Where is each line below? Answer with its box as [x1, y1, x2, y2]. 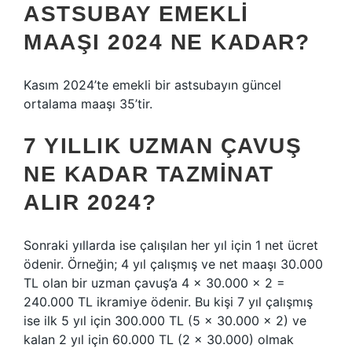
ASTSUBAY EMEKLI [24, 2, 249, 26]
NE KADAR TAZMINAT [24, 162, 274, 186]
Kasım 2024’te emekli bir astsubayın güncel [24, 77, 281, 93]
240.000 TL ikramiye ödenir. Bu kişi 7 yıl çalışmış [24, 294, 313, 310]
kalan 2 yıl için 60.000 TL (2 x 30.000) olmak [24, 332, 294, 347]
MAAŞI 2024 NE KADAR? [24, 30, 310, 54]
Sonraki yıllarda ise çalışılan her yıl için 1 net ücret [24, 237, 318, 253]
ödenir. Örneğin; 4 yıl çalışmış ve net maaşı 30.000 [24, 256, 323, 272]
